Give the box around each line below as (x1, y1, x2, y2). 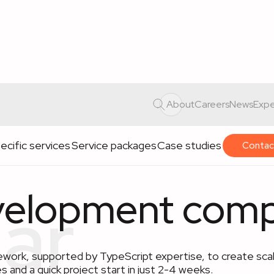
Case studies (157, 138, 222, 152)
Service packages (71, 138, 157, 152)
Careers (194, 98, 229, 111)
